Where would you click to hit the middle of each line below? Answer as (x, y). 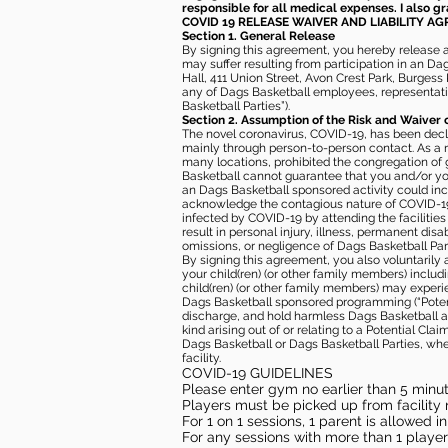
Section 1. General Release (258, 36)
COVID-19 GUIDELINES (257, 373)
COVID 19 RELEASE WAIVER (260, 22)
